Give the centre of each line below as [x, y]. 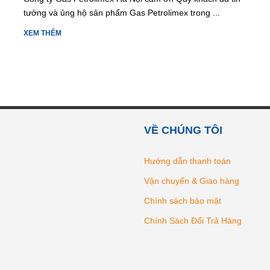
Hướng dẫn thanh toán [187, 161]
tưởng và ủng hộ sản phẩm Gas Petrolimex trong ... [121, 12]
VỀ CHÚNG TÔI [183, 130]
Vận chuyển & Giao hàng [192, 181]
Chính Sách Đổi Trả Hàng [193, 220]
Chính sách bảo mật [183, 200]
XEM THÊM [42, 33]
